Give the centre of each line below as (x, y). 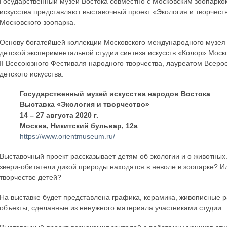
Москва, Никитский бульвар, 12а (79, 126)
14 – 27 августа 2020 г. (59, 115)
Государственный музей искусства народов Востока (115, 94)
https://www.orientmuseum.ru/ (68, 136)
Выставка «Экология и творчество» (85, 104)
